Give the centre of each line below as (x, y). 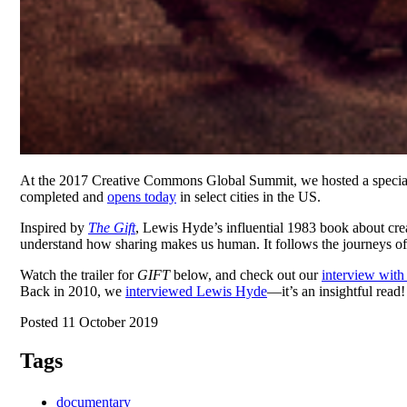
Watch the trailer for (79, 275)
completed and (64, 197)
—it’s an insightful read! (336, 292)
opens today (142, 197)
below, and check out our (246, 275)
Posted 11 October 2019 (89, 323)
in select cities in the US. (248, 197)
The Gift (112, 228)
